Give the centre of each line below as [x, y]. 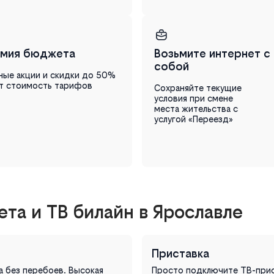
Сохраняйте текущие [198, 87]
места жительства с [196, 108]
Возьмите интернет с [212, 53]
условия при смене [194, 98]
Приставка [180, 253]
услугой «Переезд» [194, 119]
